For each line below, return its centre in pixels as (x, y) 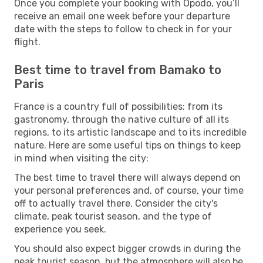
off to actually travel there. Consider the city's (116, 203)
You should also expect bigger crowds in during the (127, 248)
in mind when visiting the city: (81, 158)
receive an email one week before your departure (122, 16)
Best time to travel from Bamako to (118, 70)
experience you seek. (60, 229)
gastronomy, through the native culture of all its (122, 119)
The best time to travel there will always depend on (127, 177)
